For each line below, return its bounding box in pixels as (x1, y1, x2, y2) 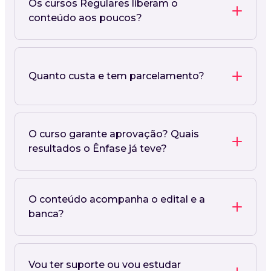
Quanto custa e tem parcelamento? (28, 70, 204, 82)
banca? (28, 207, 64, 220)
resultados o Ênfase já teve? (28, 142, 167, 154)
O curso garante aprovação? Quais (28, 128, 199, 140)
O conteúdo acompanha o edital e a (28, 193, 205, 205)
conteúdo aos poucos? (28, 11, 142, 24)
